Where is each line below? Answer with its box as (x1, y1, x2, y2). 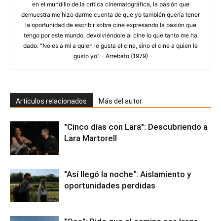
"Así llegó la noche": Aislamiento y (64, 169, 191, 179)
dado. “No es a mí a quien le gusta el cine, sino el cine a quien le (23, 41, 198, 49)
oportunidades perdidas (64, 180, 155, 190)
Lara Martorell (64, 133, 117, 143)
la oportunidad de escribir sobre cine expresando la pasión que (25, 21, 196, 29)
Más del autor (99, 97, 142, 105)
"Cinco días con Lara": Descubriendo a (64, 121, 208, 132)
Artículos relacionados (16, 97, 87, 105)
